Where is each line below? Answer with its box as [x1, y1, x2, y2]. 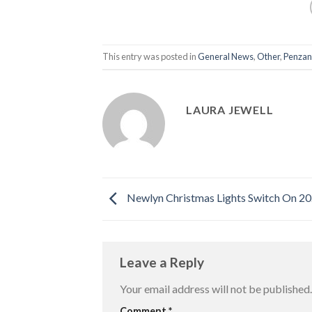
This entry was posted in [102, 51, 198, 63]
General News [198, 51, 253, 63]
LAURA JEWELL [186, 102, 274, 116]
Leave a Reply [120, 254, 207, 271]
